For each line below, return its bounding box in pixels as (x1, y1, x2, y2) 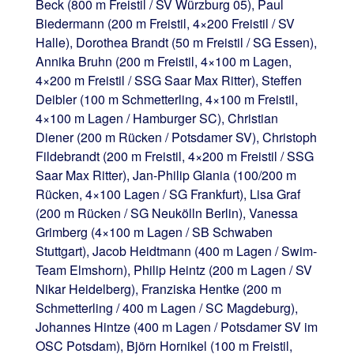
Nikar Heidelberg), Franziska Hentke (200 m (35, 279, 281, 298)
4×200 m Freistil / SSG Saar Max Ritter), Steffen (35, 70, 302, 89)
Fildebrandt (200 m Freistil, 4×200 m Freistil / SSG (35, 146, 314, 165)
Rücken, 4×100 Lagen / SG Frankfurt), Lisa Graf (35, 184, 300, 203)
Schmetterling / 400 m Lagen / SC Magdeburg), (35, 298, 298, 317)
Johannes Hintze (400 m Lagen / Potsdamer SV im (35, 317, 318, 336)
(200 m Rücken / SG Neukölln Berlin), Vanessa (35, 203, 298, 222)
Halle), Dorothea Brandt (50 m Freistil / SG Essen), (35, 32, 317, 51)
